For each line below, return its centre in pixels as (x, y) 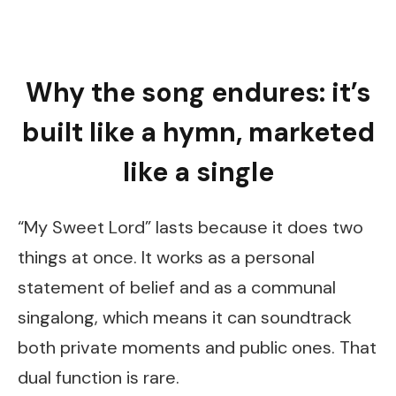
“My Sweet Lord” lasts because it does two (190, 227)
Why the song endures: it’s (198, 93)
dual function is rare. (99, 377)
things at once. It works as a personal (166, 257)
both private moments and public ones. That (197, 347)
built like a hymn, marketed (198, 133)
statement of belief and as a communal (177, 287)
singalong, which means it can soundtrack (185, 317)
